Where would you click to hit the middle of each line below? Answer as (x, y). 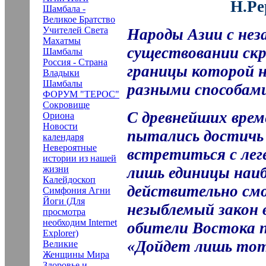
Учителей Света (75, 30)
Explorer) (61, 233)
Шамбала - (64, 9)
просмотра (64, 212)
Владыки (61, 73)
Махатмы (62, 41)
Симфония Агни (77, 190)
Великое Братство (79, 19)
